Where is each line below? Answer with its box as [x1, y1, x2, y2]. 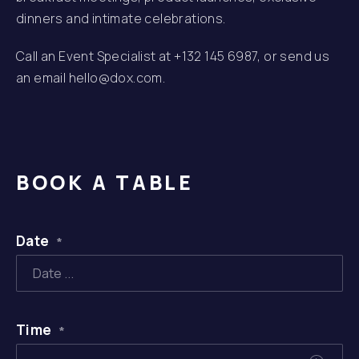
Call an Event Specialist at [16, 47, 175, 65]
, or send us [257, 47, 330, 65]
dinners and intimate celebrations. [16, 10, 226, 27]
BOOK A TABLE [16, 168, 194, 196]
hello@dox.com [68, 69, 163, 87]
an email [16, 69, 69, 87]
